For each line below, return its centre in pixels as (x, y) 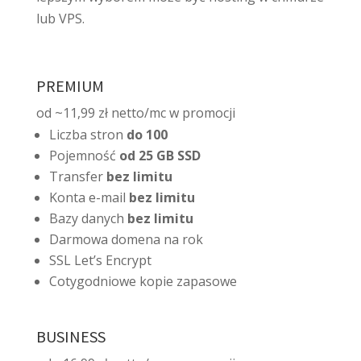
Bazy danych (86, 218)
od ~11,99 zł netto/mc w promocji (135, 112)
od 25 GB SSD (160, 155)
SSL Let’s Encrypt (100, 260)
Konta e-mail (87, 197)
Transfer (76, 176)
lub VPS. (60, 18)
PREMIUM (70, 85)
